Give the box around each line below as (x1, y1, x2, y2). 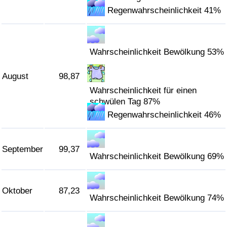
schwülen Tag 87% (90, 97, 161, 107)
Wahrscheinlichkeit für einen (90, 86, 197, 96)
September (2, 144, 43, 155)
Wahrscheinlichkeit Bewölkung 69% (90, 152, 224, 162)
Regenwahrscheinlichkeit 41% (107, 6, 221, 16)
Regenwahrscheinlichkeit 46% (107, 110, 221, 120)
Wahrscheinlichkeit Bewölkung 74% (90, 193, 224, 203)
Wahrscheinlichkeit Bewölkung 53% (90, 47, 224, 57)
